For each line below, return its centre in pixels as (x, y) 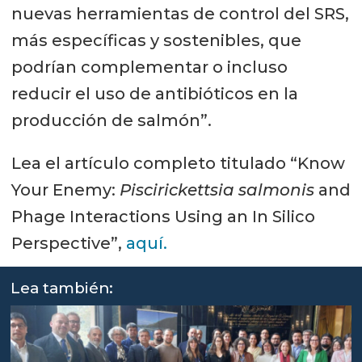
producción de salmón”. (111, 120)
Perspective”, (68, 243)
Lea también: (62, 288)
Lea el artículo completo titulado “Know (178, 163)
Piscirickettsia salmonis (217, 189)
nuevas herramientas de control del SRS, (180, 13)
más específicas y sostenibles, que (156, 40)
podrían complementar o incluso (149, 67)
